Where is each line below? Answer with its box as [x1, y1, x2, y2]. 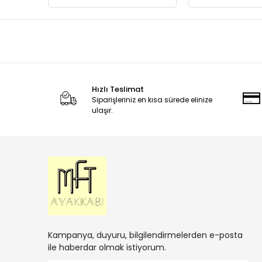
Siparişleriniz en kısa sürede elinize [91, 95, 212, 105]
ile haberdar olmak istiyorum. [48, 242, 166, 254]
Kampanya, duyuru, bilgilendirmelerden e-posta [48, 229, 243, 242]
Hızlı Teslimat [91, 84, 144, 95]
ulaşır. [91, 105, 113, 116]
